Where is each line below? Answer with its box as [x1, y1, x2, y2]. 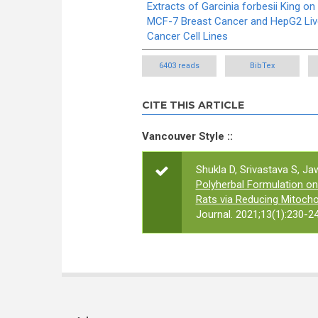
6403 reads [158, 61, 199, 70]
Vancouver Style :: [141, 130, 233, 143]
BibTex [249, 61, 275, 70]
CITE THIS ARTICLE [141, 99, 244, 111]
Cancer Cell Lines [147, 29, 228, 43]
